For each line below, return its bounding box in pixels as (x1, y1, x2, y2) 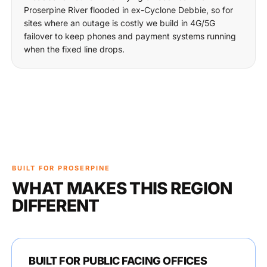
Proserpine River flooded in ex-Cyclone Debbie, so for (24, 5, 233, 15)
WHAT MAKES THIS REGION (12, 178, 232, 198)
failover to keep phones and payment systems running (24, 31, 236, 41)
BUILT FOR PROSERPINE (12, 164, 110, 172)
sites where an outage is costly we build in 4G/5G (24, 18, 215, 28)
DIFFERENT (12, 195, 100, 216)
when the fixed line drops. (24, 44, 125, 54)
